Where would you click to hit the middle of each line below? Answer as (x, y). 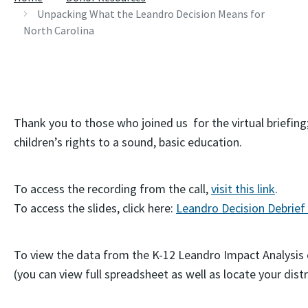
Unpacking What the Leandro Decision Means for (151, 14)
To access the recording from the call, (112, 189)
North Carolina (59, 30)
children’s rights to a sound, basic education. (128, 142)
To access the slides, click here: (95, 208)
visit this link (243, 189)
